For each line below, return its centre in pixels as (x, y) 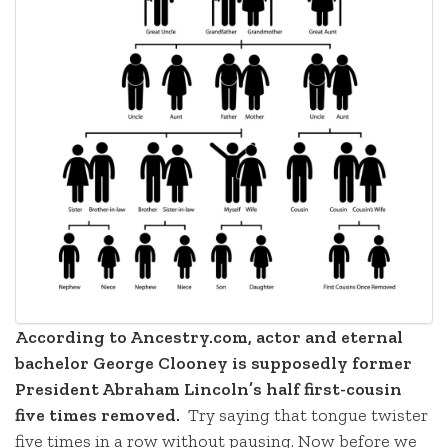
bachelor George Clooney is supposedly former (213, 363)
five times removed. (99, 415)
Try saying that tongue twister (306, 415)
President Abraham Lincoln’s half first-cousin (208, 389)
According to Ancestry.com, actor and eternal (209, 337)
